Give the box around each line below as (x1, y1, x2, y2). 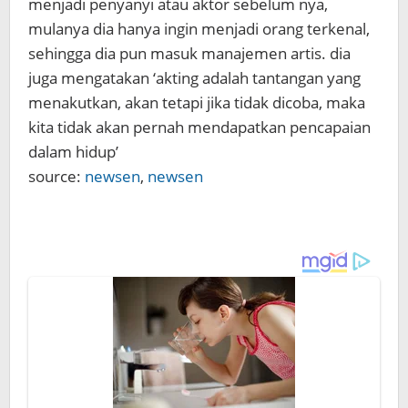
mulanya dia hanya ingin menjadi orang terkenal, (28, 18, 370, 39)
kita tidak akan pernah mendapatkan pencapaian (28, 117, 371, 138)
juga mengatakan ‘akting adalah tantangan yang (28, 67, 361, 88)
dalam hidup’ (28, 141, 118, 162)
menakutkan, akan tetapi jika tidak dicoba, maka (28, 92, 365, 113)
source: (28, 166, 85, 187)
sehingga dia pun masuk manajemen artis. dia (28, 43, 351, 64)
